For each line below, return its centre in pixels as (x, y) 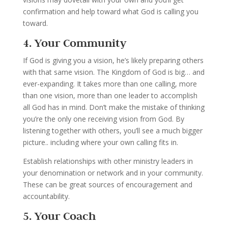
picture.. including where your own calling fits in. (102, 142)
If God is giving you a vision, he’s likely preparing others (113, 60)
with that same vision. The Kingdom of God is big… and (113, 72)
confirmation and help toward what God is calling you (110, 11)
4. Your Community (74, 42)
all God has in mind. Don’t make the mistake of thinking (113, 107)
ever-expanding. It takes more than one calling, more (110, 83)
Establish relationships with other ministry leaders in (108, 161)
